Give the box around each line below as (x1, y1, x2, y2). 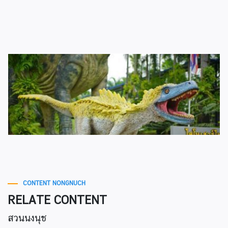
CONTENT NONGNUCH (23, 180, 85, 187)
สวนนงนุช (8, 212, 47, 224)
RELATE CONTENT (8, 193, 107, 207)
